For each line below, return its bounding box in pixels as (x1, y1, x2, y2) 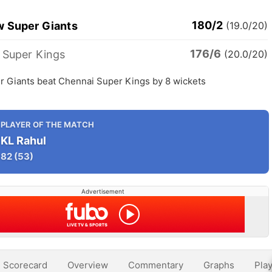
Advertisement (81, 188, 124, 195)
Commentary (128, 259, 183, 271)
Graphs (203, 259, 234, 271)
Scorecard (3, 259, 47, 271)
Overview (67, 259, 108, 271)
